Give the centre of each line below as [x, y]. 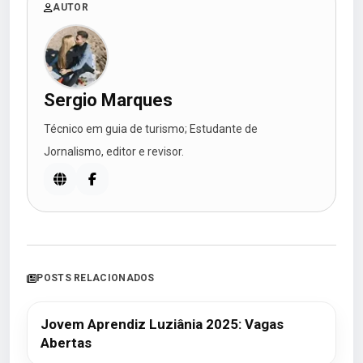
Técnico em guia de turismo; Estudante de [151, 129]
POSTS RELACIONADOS [96, 278]
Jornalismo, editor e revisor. [114, 152]
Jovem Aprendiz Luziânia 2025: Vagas [162, 324]
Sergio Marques [108, 100]
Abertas [66, 343]
